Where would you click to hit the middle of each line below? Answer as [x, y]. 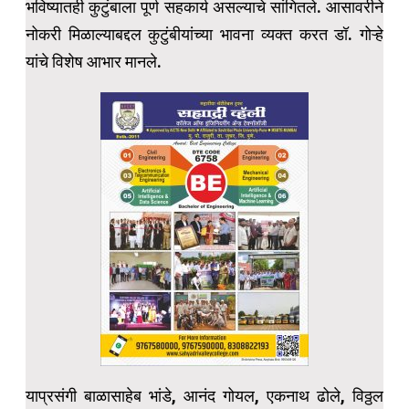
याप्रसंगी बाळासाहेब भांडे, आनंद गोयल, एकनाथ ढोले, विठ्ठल [204, 396]
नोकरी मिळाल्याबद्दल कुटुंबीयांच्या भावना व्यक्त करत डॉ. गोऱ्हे [204, 35]
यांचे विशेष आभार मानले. [94, 62]
